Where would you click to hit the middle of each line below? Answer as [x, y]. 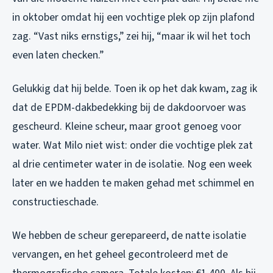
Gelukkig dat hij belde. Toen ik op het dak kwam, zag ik [135, 88]
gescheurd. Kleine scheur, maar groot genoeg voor [127, 126]
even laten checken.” [58, 55]
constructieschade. [55, 202]
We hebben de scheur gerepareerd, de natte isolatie [129, 235]
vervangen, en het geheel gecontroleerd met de [120, 254]
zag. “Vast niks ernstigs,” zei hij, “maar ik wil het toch [131, 36]
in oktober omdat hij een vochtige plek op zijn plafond [133, 17]
